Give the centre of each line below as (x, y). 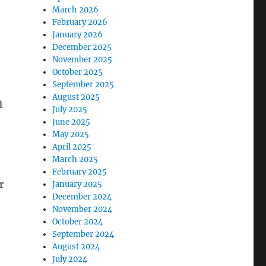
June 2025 (72, 122)
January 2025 (77, 184)
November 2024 (83, 209)
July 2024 (70, 259)
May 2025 (71, 134)
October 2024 (78, 221)
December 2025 (82, 47)
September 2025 (83, 84)
